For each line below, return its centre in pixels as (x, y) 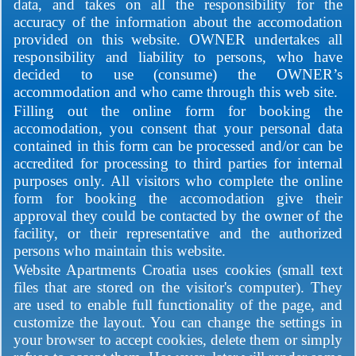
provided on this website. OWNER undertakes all (178, 40)
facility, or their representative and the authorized (178, 234)
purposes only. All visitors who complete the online (178, 181)
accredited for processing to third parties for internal (178, 164)
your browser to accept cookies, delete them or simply (178, 340)
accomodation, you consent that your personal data (178, 129)
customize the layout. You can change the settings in (178, 323)
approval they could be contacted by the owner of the (178, 216)
